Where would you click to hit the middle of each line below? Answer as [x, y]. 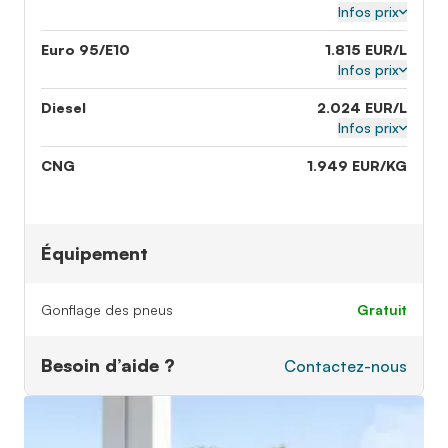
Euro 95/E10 [85, 49]
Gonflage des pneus [107, 309]
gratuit [388, 309]
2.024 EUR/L [362, 107]
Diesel [63, 107]
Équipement [94, 253]
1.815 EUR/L [366, 49]
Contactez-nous [345, 365]
